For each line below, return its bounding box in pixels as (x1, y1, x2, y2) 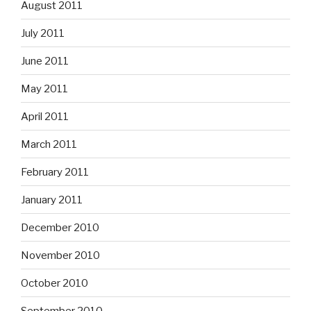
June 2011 (21, 54, 69, 67)
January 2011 (21, 193, 83, 206)
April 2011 (21, 110, 69, 123)
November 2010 (21, 249, 100, 262)
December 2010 (21, 221, 99, 234)
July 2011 (21, 26, 65, 40)
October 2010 (21, 276, 88, 289)
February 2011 (21, 165, 89, 178)
